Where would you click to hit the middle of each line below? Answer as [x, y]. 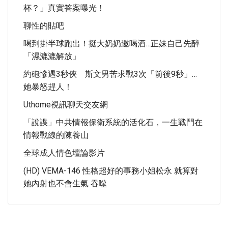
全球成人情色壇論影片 [64, 153]
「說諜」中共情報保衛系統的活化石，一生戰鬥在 [113, 122]
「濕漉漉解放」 [52, 56]
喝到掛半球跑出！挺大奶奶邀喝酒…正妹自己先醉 [111, 44]
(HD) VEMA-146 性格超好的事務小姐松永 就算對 [111, 171]
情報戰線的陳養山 [56, 135]
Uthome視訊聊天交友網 [66, 105]
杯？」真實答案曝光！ [64, 8]
